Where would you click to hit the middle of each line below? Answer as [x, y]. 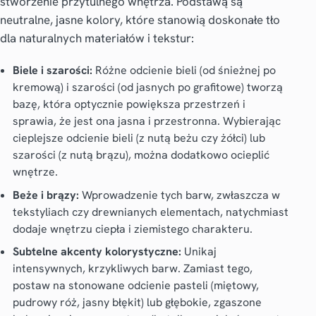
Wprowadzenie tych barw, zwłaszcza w [179, 195]
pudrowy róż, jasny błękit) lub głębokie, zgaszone [137, 303]
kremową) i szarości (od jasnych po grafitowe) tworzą [147, 87]
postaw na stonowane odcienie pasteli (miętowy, [135, 286]
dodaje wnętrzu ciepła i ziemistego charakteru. [132, 229]
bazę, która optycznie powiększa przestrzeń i [129, 104]
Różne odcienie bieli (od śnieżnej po [184, 70]
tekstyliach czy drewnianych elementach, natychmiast [150, 212]
